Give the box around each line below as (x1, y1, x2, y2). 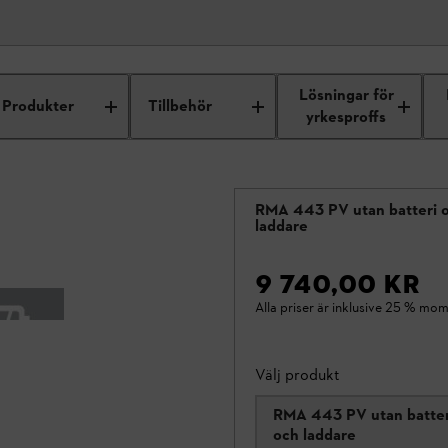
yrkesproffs (306, 106, 387, 129)
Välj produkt (255, 365, 340, 384)
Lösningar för (298, 84, 394, 107)
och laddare (273, 425, 356, 444)
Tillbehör (148, 95, 213, 118)
